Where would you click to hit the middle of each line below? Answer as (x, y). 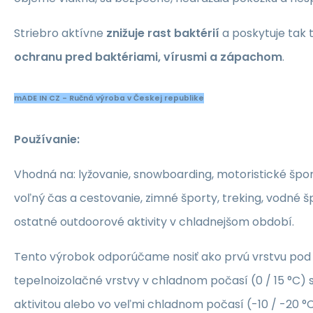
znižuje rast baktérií (161, 34)
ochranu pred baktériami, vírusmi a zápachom (148, 57)
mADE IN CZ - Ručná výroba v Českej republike (109, 99)
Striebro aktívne (59, 34)
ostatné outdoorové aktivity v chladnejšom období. (154, 222)
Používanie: (47, 140)
